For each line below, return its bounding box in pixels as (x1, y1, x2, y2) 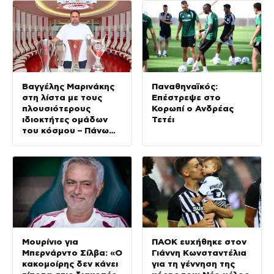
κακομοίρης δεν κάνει (22, 258, 118, 268)
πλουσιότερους (22, 103, 91, 113)
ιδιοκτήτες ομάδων (22, 114, 108, 124)
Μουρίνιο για (22, 236, 78, 246)
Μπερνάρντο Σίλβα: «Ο (22, 247, 122, 257)
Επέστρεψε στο (152, 92, 221, 102)
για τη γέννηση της (152, 258, 235, 268)
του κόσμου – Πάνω (22, 125, 109, 135)
